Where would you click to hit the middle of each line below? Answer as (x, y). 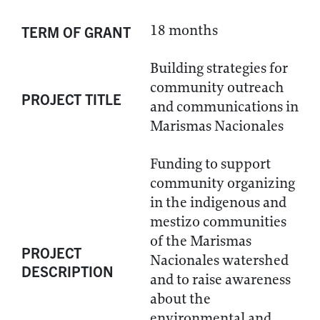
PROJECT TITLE (71, 99)
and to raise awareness (220, 280)
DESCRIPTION (67, 271)
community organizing (222, 183)
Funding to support (210, 164)
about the (180, 299)
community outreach (217, 87)
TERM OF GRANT (76, 32)
